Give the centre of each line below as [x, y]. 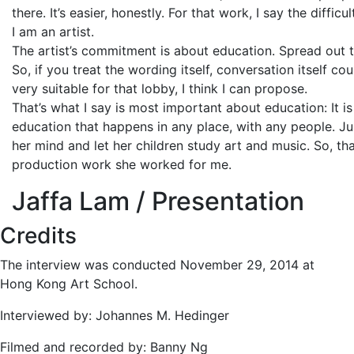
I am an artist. [53, 32]
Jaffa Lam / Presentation [158, 201]
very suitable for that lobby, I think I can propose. [160, 88]
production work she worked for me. [122, 164]
